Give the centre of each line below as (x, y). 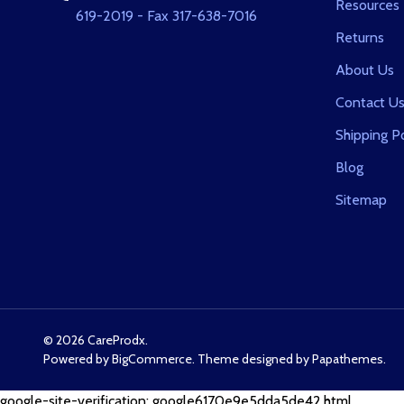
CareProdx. (116, 340)
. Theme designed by (252, 359)
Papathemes (348, 359)
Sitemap (361, 200)
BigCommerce (152, 359)
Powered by (78, 359)
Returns (360, 38)
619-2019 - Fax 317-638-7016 (166, 16)
